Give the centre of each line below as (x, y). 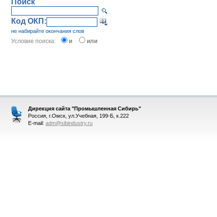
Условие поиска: (35, 41)
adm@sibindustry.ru (69, 123)
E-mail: (37, 123)
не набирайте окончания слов (48, 31)
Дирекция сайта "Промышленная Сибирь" (85, 108)
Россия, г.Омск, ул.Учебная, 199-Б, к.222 (78, 116)
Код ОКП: (29, 21)
